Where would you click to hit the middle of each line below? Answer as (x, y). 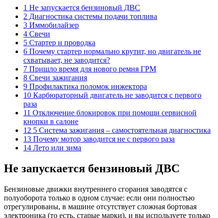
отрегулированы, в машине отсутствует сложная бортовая (100, 206)
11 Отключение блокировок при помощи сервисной (110, 112)
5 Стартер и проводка (59, 42)
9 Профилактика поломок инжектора (85, 86)
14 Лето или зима (52, 147)
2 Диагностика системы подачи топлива (90, 16)
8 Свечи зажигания (55, 77)
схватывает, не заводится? (67, 60)
